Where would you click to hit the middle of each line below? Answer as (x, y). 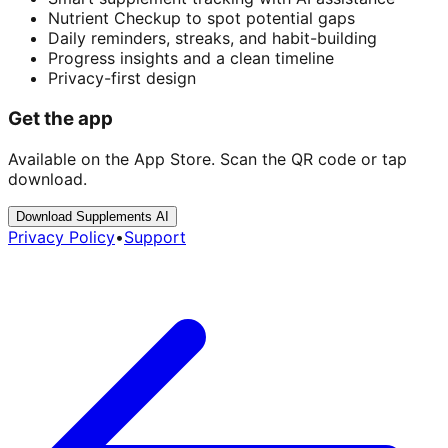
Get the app (60, 119)
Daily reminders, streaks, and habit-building (212, 38)
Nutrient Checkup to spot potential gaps (201, 18)
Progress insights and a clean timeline (191, 58)
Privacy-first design (122, 78)
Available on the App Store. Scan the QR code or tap (207, 158)
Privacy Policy (61, 236)
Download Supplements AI (92, 216)
